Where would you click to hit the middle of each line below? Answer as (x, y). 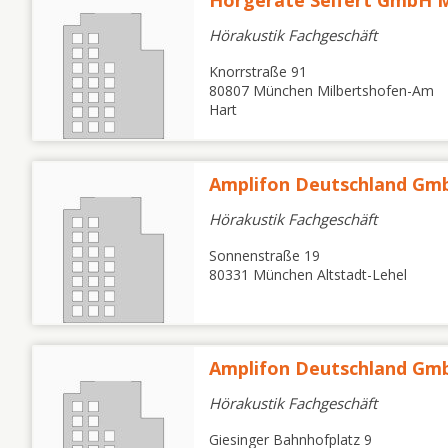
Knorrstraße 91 (258, 71)
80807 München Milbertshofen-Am (321, 90)
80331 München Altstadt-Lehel (308, 274)
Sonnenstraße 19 (264, 255)
